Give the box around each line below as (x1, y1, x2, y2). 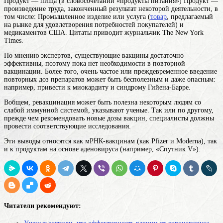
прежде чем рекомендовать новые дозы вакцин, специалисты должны (4, 114, 214, 122)
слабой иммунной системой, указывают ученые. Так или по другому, (4, 106, 214, 114)
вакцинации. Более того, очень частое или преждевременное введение (4, 67, 217, 75)
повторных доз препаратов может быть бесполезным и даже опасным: (4, 75, 216, 83)
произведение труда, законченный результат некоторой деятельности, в (4, 4, 218, 12)
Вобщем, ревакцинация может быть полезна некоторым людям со (4, 98, 201, 106)
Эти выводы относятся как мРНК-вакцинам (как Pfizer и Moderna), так (4, 137, 217, 145)
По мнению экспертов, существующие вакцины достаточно (4, 51, 184, 59)
